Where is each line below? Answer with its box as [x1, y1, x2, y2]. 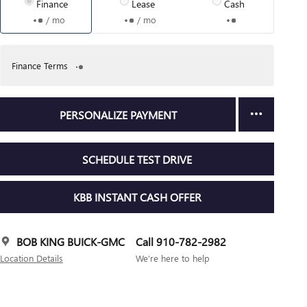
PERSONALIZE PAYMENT [59, 107, 177, 122]
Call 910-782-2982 [136, 234, 226, 249]
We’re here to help [136, 252, 210, 265]
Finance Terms [12, 60, 68, 71]
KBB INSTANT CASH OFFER [73, 189, 201, 204]
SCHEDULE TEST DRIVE [82, 151, 192, 167]
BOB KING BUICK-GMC [16, 234, 125, 249]
